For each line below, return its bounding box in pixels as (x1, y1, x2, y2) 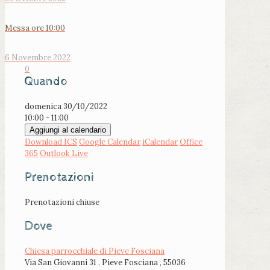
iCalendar (142, 137, 178, 148)
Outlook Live (40, 148, 88, 159)
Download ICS (25, 137, 77, 148)
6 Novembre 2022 (5, 52, 71, 63)
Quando (25, 75, 67, 89)
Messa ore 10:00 (5, 23, 65, 34)
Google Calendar (79, 137, 140, 148)
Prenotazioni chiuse (25, 197, 99, 208)
